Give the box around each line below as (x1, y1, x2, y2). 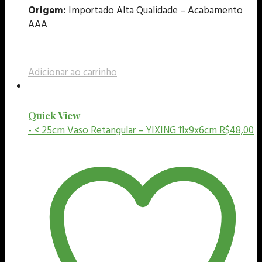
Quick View (28, 108, 80, 122)
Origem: (28, 2, 66, 19)
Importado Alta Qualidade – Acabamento (66, 2, 243, 19)
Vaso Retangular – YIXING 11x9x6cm (67, 122, 217, 139)
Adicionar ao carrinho (28, 64, 117, 81)
